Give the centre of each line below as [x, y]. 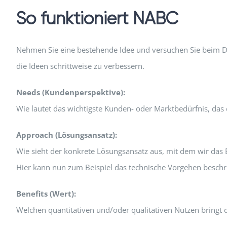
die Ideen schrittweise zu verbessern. [80, 66]
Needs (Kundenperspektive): [70, 92]
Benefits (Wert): [46, 193]
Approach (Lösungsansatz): [66, 135]
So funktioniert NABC [97, 19]
